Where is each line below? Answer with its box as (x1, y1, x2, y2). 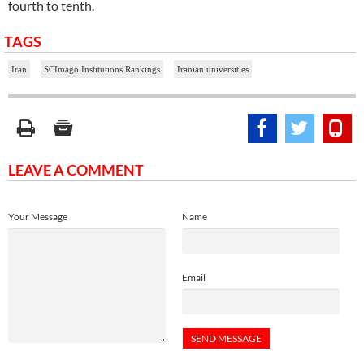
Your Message (8, 210, 67, 223)
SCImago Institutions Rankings (44, 64, 160, 75)
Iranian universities (177, 64, 249, 75)
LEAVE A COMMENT (8, 161, 144, 180)
